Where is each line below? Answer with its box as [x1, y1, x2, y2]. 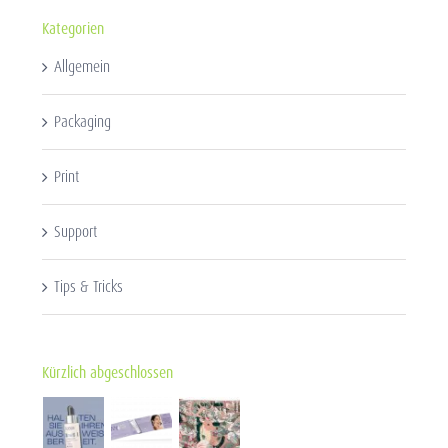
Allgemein [53, 55, 110, 77]
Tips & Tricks [53, 275, 123, 297]
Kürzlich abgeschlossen [41, 361, 173, 383]
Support [53, 220, 97, 242]
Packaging [53, 110, 111, 132]
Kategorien [41, 17, 104, 39]
